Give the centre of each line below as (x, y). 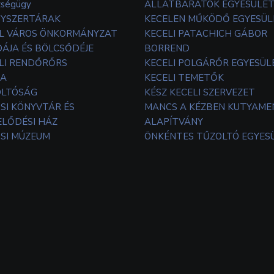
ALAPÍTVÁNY (174, 122)
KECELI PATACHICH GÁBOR (206, 34)
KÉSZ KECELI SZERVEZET (200, 93)
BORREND (167, 49)
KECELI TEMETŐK (184, 78)
